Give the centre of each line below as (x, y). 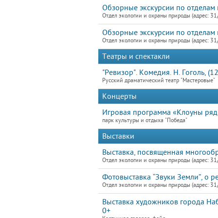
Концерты (119, 96)
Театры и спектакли (136, 56)
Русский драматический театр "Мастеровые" (159, 81)
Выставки (118, 136)
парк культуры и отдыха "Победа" (145, 120)
